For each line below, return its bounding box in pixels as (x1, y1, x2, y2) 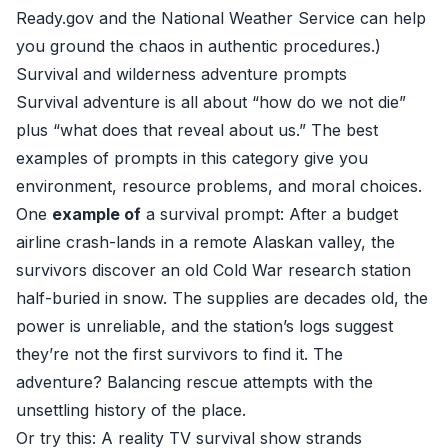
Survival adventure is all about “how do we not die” (16, 92, 406, 112)
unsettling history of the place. (16, 400, 246, 420)
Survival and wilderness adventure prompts (16, 64, 347, 84)
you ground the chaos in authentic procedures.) (16, 36, 381, 56)
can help (355, 8, 426, 28)
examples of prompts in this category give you (16, 148, 368, 168)
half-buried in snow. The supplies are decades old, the (16, 288, 428, 308)
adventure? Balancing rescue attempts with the (16, 372, 373, 392)
